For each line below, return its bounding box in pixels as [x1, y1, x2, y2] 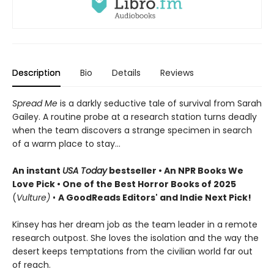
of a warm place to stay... [12, 137, 120, 150]
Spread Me [12, 97, 60, 109]
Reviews [160, 66, 194, 79]
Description [12, 66, 61, 79]
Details [112, 66, 141, 79]
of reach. [12, 258, 51, 271]
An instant [12, 164, 62, 177]
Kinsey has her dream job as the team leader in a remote [12, 218, 257, 231]
